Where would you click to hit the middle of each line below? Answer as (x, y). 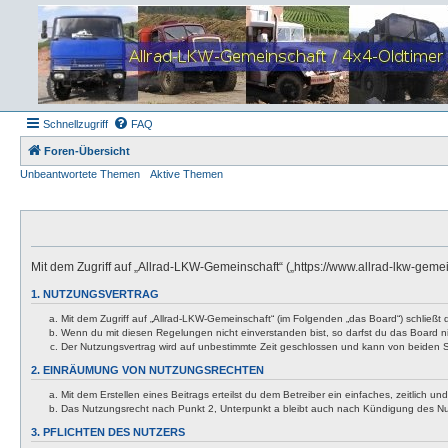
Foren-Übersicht (87, 151)
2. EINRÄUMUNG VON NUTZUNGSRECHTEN (147, 369)
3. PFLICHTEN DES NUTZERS (108, 431)
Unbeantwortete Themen (80, 174)
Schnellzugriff (75, 124)
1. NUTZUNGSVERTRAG (95, 293)
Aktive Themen (186, 174)
